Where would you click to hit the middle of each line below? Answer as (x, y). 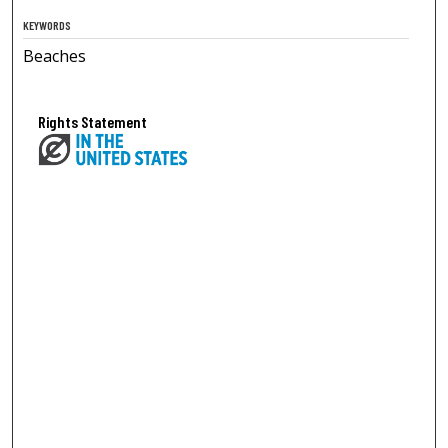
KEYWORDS (47, 25)
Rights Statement (93, 122)
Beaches (55, 56)
